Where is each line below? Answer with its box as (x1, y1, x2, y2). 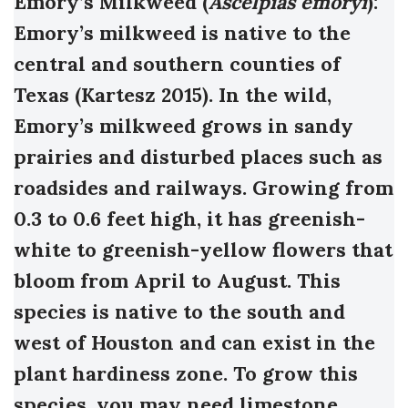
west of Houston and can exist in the (14, 330, 375, 356)
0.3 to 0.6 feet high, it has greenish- (14, 206, 365, 232)
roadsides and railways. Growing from (14, 175, 393, 201)
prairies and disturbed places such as (14, 144, 382, 170)
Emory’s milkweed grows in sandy (14, 113, 353, 139)
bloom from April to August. (14, 268, 291, 294)
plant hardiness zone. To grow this (14, 361, 358, 387)
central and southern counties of (14, 51, 341, 77)
